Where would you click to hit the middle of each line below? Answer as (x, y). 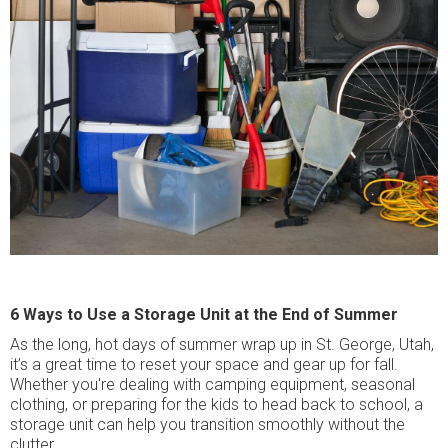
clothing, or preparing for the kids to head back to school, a (216, 404)
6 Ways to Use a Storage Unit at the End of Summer (204, 314)
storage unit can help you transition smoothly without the (207, 424)
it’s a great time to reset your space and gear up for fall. (204, 364)
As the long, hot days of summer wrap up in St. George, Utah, (222, 344)
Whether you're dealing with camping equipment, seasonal (212, 384)
